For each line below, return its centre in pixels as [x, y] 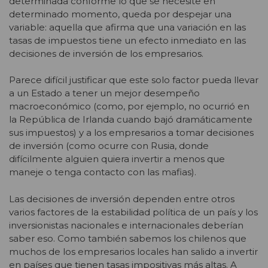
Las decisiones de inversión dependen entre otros [122, 199]
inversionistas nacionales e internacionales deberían [126, 225]
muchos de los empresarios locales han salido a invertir [133, 251]
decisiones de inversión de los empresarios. [106, 53]
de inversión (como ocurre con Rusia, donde [109, 146]
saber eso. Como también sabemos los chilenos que [128, 238]
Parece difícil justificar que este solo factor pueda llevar [134, 80]
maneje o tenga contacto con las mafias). [103, 172]
